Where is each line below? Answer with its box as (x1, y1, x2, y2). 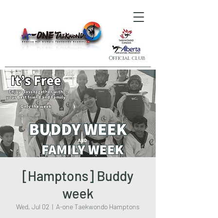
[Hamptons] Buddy (22, 167, 133, 184)
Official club (108, 54, 145, 62)
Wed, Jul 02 (16, 202, 49, 211)
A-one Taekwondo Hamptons (56, 202, 140, 211)
